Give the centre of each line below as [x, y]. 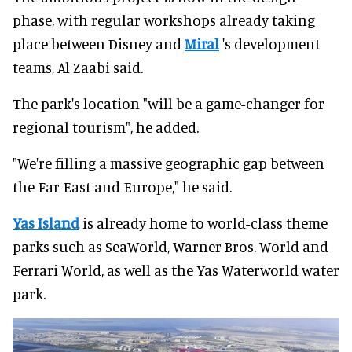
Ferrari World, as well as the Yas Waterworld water [176, 269]
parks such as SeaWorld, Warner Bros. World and [170, 246]
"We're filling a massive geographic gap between [169, 163]
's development [270, 43]
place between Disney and [99, 43]
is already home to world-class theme [203, 222]
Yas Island [46, 222]
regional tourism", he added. [106, 126]
